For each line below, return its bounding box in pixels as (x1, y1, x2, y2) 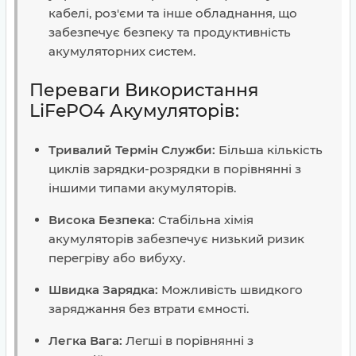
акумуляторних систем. (48, 44, 195, 59)
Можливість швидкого (158, 282, 303, 297)
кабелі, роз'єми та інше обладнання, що (48, 6, 297, 21)
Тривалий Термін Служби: (48, 142, 215, 157)
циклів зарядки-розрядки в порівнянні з (48, 161, 301, 176)
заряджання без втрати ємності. (48, 301, 249, 316)
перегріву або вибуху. (48, 250, 185, 265)
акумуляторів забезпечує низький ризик (48, 231, 304, 246)
